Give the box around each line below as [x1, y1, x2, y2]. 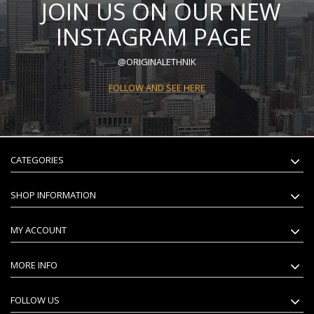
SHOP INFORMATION [11, 189, 96, 202]
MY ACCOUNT [11, 224, 67, 237]
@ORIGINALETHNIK [118, 55, 196, 69]
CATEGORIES [11, 153, 64, 167]
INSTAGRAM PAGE [55, 21, 252, 53]
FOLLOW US [11, 294, 60, 307]
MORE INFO [11, 259, 57, 272]
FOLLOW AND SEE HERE [109, 81, 205, 95]
